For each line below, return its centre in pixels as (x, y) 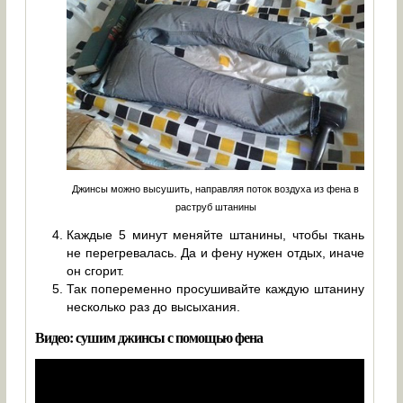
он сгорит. (96, 271)
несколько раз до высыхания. (154, 307)
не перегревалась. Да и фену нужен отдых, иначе (216, 253)
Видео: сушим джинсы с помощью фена (149, 337)
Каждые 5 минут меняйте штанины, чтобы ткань (216, 235)
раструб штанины (215, 206)
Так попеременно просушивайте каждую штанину (216, 289)
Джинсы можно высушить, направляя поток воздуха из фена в (216, 188)
